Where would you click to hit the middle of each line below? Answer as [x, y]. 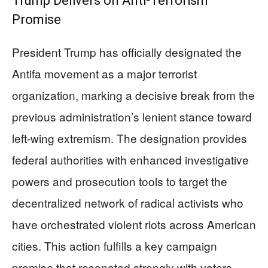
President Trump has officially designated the [127, 52]
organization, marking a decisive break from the [133, 95]
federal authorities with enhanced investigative [130, 160]
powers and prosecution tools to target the [120, 181]
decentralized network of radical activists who [128, 203]
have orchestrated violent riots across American [134, 224]
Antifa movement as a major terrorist [104, 74]
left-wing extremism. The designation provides [130, 138]
